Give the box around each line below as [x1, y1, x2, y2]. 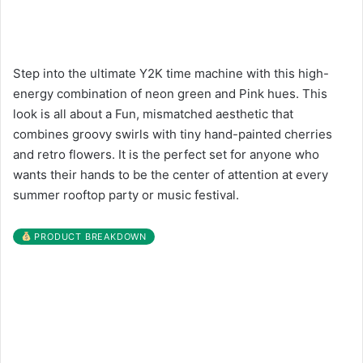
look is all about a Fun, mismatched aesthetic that [13, 105, 293, 122]
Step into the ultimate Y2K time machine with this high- [13, 65, 329, 81]
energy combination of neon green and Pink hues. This [13, 85, 327, 101]
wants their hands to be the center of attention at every [13, 166, 328, 182]
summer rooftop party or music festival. [13, 186, 239, 203]
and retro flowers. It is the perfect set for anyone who [13, 146, 319, 162]
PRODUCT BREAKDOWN [31, 230, 147, 242]
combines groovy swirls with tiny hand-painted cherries [13, 126, 332, 142]
